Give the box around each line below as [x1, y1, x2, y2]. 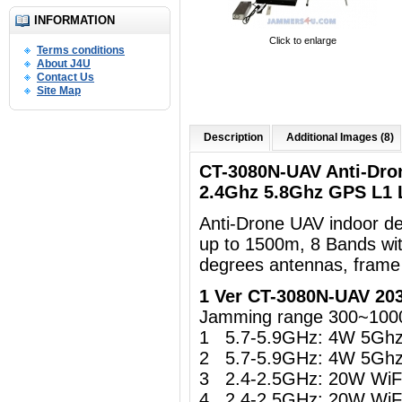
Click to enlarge [268, 35, 336, 46]
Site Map [37, 84, 81, 97]
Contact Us [37, 71, 94, 83]
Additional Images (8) [286, 131, 394, 144]
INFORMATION [34, 13, 115, 27]
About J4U [37, 57, 91, 70]
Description [204, 131, 263, 144]
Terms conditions [37, 44, 125, 57]
